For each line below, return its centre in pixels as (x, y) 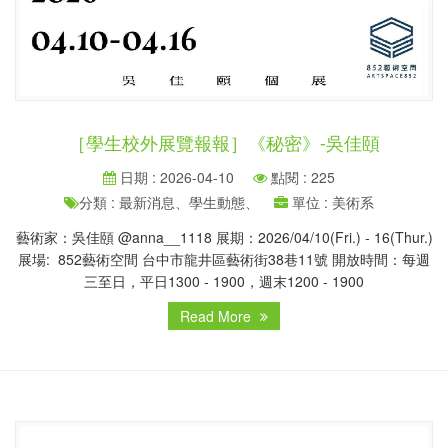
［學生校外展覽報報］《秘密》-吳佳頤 (224, 142)
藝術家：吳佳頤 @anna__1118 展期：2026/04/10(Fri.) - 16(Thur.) (224, 236)
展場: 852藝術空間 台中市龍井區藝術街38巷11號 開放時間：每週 (224, 258)
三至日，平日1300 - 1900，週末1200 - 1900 (224, 280)
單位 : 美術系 (331, 201)
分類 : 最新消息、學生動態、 (169, 201)
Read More (217, 315)
